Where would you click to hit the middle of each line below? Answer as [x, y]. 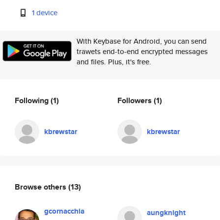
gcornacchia [64, 211]
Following [33, 100]
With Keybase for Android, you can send [142, 41]
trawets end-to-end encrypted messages [142, 51]
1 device [45, 13]
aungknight [166, 213]
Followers [136, 100]
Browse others [41, 187]
